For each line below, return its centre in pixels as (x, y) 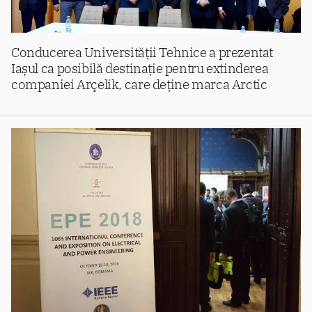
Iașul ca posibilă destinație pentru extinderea (140, 68)
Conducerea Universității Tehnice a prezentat (142, 52)
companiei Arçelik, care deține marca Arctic (139, 84)
